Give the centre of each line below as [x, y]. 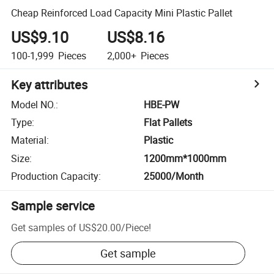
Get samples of [44, 227]
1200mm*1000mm [185, 158]
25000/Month [174, 176]
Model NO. [34, 104]
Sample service [53, 206]
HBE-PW [162, 104]
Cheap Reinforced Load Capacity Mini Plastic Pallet [122, 13]
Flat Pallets [168, 123]
